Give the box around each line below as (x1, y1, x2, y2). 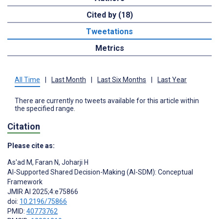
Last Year (157, 75, 187, 84)
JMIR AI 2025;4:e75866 (7, 188, 78, 196)
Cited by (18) (86, 10, 133, 20)
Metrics (95, 43, 124, 53)
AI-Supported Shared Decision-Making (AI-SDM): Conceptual (7, 168, 193, 176)
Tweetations (86, 26, 133, 36)
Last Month (51, 75, 86, 84)
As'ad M (7, 158, 32, 167)
